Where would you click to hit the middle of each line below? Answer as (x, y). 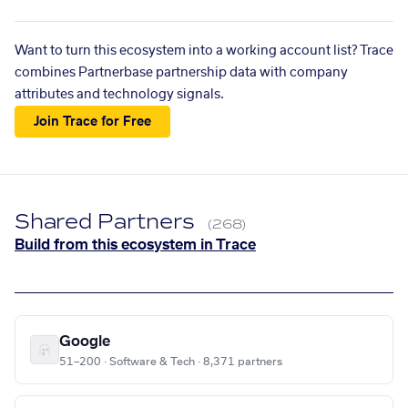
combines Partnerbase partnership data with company (181, 73)
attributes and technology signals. (119, 95)
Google (85, 342)
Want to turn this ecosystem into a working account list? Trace (204, 51)
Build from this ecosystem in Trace (135, 245)
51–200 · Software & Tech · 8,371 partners (171, 362)
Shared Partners (108, 222)
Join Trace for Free (93, 122)
